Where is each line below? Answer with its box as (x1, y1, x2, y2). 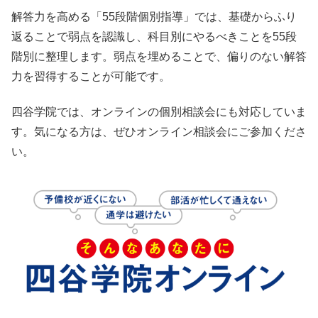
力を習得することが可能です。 (11, 70, 170, 82)
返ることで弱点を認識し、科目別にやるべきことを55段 (11, 30, 297, 43)
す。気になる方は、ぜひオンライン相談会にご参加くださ (11, 126, 307, 138)
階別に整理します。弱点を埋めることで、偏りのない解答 (11, 50, 307, 62)
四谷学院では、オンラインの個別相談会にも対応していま (11, 106, 307, 119)
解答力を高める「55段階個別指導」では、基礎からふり (11, 10, 297, 23)
